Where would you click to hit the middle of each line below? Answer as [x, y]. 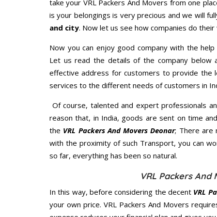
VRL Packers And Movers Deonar [119, 131]
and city [64, 28]
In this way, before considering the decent [122, 192]
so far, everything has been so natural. [113, 156]
